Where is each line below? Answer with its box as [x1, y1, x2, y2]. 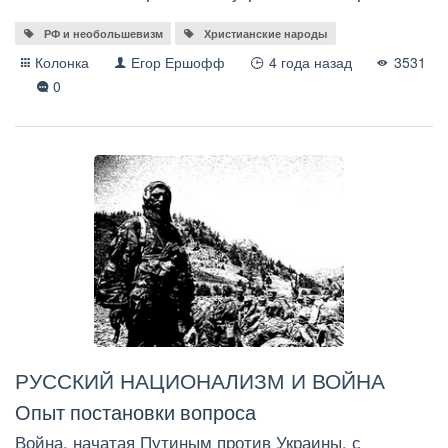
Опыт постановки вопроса [15, 397, 256, 427]
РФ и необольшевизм [43, 26, 163, 42]
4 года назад [268, 52, 372, 73]
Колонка [35, 52, 90, 73]
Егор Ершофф [131, 52, 226, 73]
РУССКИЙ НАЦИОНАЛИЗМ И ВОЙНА [15, 365, 385, 396]
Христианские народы [204, 26, 328, 42]
